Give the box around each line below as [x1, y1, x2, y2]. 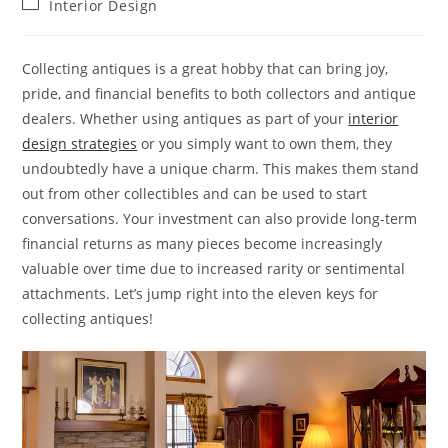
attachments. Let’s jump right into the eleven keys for [22, 284, 379, 303]
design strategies [22, 134, 138, 153]
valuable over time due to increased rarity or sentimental [22, 259, 406, 278]
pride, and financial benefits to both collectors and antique [22, 84, 417, 103]
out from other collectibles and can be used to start [22, 184, 368, 203]
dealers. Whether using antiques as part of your [22, 109, 349, 128]
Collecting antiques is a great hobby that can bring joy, [22, 59, 389, 78]
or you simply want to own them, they [137, 134, 393, 153]
